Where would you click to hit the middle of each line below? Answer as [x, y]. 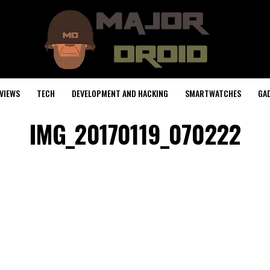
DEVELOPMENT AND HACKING [120, 93]
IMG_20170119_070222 [135, 134]
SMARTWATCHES [213, 93]
